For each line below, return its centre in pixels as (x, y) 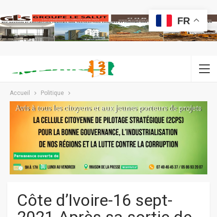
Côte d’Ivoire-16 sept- (95, 200)
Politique (52, 93)
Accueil (20, 93)
